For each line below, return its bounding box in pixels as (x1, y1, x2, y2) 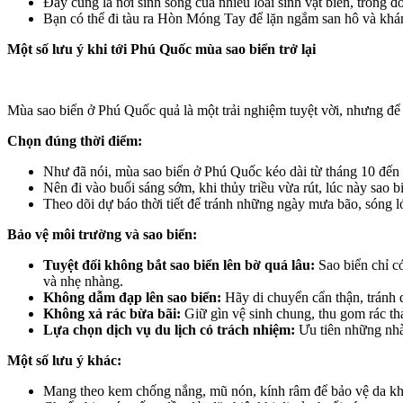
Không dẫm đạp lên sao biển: (43, 290, 221, 305)
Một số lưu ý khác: (7, 353, 121, 368)
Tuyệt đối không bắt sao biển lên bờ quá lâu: (43, 257, 315, 273)
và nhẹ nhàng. (43, 273, 123, 289)
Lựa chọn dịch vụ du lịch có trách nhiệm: (43, 322, 295, 337)
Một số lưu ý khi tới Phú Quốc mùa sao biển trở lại (7, 41, 316, 57)
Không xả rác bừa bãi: (43, 306, 181, 321)
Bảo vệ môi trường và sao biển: (7, 227, 197, 242)
